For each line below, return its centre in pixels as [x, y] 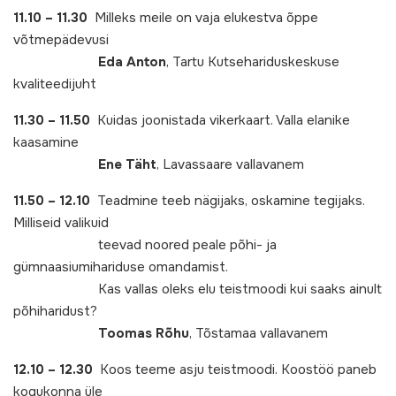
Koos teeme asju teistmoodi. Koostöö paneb [236, 369]
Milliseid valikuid [61, 223]
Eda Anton [132, 62]
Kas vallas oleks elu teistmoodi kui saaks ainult [198, 289]
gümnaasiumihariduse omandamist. [121, 267]
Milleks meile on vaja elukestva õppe [206, 18]
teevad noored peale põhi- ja [145, 245]
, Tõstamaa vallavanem [259, 333]
